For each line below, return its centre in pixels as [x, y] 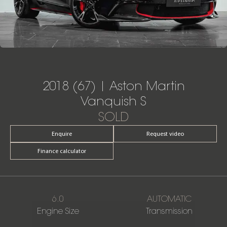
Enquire [62, 134]
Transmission [169, 211]
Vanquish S [113, 102]
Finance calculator [62, 151]
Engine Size [58, 211]
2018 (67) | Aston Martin [113, 86]
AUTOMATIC [169, 199]
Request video [165, 134]
